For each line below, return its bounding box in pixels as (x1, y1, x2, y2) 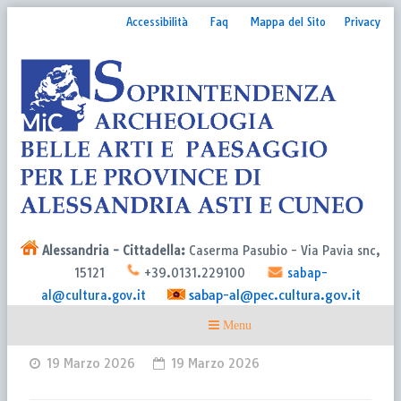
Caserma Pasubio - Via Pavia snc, (185, 243, 380, 258)
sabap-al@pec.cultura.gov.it (188, 286, 361, 303)
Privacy (344, 15, 380, 29)
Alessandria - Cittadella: (38, 243, 185, 258)
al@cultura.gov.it (40, 287, 146, 303)
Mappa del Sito (250, 15, 326, 29)
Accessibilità (126, 15, 188, 29)
